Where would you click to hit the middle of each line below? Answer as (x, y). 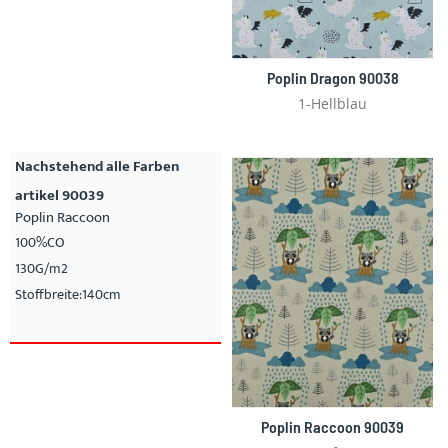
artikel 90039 (59, 195)
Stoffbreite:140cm (68, 294)
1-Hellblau (332, 103)
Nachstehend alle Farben (97, 166)
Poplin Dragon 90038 (332, 77)
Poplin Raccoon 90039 (332, 426)
